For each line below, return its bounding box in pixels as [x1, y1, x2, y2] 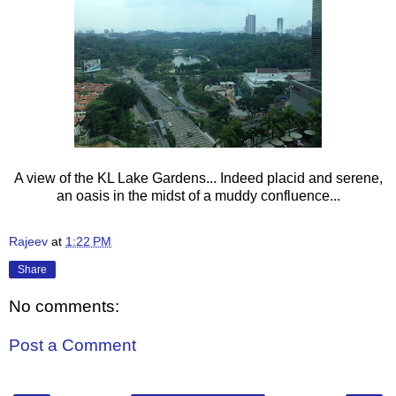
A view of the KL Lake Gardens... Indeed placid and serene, [13, 170, 383, 186]
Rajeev [9, 233, 48, 248]
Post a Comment [9, 336, 136, 355]
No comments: [9, 297, 119, 316]
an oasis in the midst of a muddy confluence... [56, 187, 340, 203]
